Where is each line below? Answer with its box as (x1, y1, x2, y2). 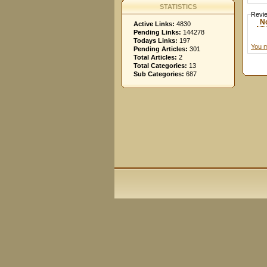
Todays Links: (133, 37, 178, 44)
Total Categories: (133, 62, 187, 69)
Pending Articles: (133, 45, 188, 52)
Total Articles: (133, 54, 177, 61)
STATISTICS (160, 3, 197, 10)
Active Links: (133, 20, 175, 27)
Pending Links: (133, 29, 181, 36)
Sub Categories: (133, 70, 184, 77)
